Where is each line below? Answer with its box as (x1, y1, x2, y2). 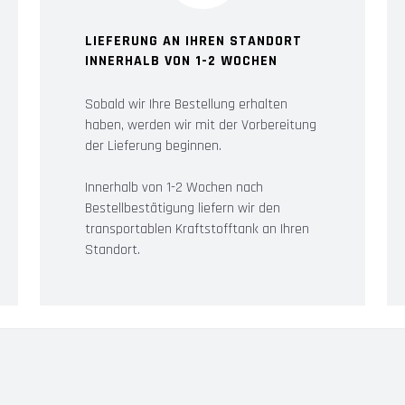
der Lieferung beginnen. (85, 136, 221, 155)
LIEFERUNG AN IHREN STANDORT (85, 31, 302, 51)
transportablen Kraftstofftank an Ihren (85, 219, 309, 239)
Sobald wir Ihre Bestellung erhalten (85, 94, 287, 114)
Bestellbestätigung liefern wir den (85, 198, 280, 218)
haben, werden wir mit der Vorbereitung (85, 115, 316, 135)
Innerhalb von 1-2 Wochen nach (85, 177, 263, 197)
